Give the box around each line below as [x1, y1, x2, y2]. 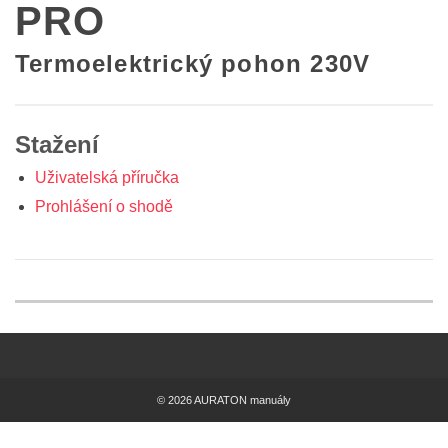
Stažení [15, 131, 99, 159]
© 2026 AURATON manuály [157, 394, 291, 407]
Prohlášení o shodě [35, 198, 173, 216]
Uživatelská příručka [35, 169, 179, 187]
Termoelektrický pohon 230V [15, 50, 371, 78]
